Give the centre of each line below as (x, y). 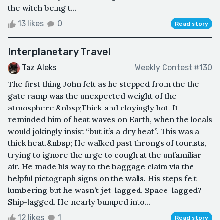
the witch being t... (42, 8)
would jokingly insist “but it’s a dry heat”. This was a (104, 131)
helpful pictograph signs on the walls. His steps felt (102, 178)
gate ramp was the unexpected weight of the (92, 96)
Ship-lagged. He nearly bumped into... (79, 202)
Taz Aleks (39, 67)
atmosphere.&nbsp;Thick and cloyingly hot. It (93, 107)
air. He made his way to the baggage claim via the (101, 166)
